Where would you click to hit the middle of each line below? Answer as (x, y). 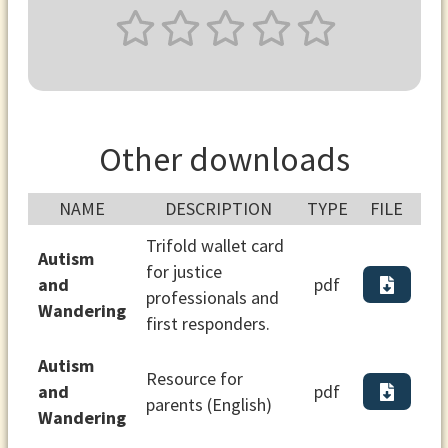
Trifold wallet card (214, 246)
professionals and (212, 298)
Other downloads (224, 159)
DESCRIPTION (218, 209)
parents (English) (208, 405)
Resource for (194, 379)
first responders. (207, 324)
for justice (183, 272)
